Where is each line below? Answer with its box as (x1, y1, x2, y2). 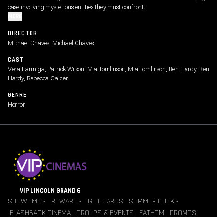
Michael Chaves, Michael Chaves (8, 39, 94, 46)
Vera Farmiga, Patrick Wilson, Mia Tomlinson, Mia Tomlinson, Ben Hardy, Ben (8, 65, 209, 73)
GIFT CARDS (88, 196, 123, 206)
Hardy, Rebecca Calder (8, 75, 68, 82)
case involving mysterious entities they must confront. (8, 3, 145, 11)
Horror (8, 101, 25, 108)
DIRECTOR (8, 30, 38, 37)
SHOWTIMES (8, 196, 46, 206)
